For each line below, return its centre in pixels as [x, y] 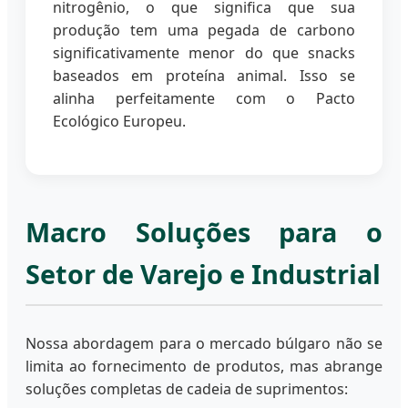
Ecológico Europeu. [119, 122]
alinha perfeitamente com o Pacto [204, 99]
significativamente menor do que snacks [204, 53]
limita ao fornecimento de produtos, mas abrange [204, 366]
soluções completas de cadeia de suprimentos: [187, 388]
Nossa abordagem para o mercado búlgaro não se [204, 343]
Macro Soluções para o [204, 232]
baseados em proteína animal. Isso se [204, 76]
